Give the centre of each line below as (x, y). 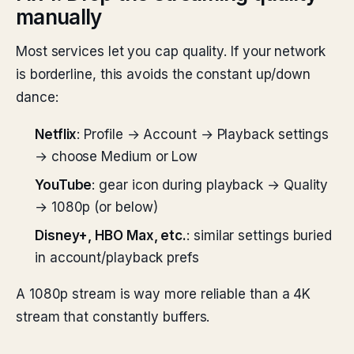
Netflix (56, 134)
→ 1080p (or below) (96, 207)
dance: (37, 97)
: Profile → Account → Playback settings (203, 134)
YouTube (64, 185)
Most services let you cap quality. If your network (171, 51)
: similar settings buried (260, 235)
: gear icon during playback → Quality (210, 185)
